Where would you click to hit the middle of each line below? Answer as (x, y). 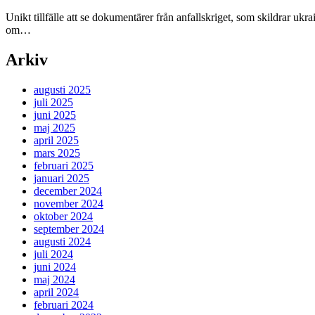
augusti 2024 (62, 242)
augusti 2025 (62, 90)
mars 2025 (57, 153)
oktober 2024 (63, 217)
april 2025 (56, 141)
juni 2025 (55, 115)
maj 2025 (54, 128)
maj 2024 (54, 280)
